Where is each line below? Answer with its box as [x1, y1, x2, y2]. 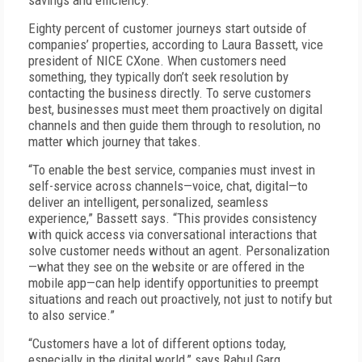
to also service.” [28, 307, 115, 323]
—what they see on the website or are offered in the [28, 259, 305, 275]
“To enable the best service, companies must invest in [28, 162, 315, 178]
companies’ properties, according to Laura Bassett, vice [28, 36, 323, 53]
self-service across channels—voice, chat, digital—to [28, 178, 308, 194]
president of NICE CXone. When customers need [28, 53, 286, 69]
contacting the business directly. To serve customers [28, 85, 311, 101]
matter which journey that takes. [28, 133, 201, 149]
